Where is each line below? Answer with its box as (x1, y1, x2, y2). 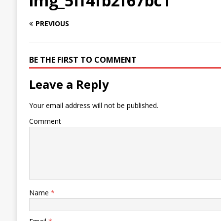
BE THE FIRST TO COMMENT (29, 54, 137, 66)
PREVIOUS (35, 19, 69, 29)
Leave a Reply (29, 76, 109, 93)
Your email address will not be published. (29, 101, 158, 110)
